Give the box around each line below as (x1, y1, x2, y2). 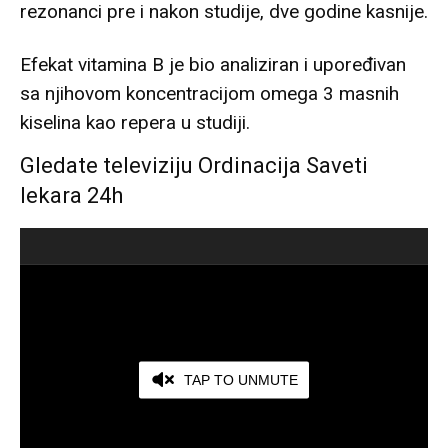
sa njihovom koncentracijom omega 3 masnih (20, 81, 399, 105)
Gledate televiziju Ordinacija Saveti (20, 152, 368, 178)
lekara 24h (20, 182, 123, 208)
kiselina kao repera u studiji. (20, 110, 250, 134)
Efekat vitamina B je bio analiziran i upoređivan (20, 52, 406, 76)
